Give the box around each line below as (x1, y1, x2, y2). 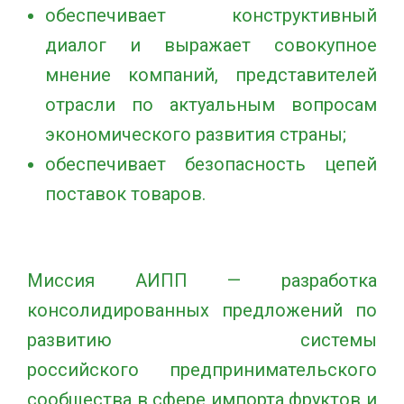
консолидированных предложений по (27, 299, 377, 321)
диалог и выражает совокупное (45, 34, 377, 56)
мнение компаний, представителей (45, 64, 377, 86)
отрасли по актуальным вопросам (45, 94, 377, 115)
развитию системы (27, 329, 377, 351)
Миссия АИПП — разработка (27, 270, 377, 291)
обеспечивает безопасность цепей (45, 153, 377, 175)
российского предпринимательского (27, 359, 377, 381)
